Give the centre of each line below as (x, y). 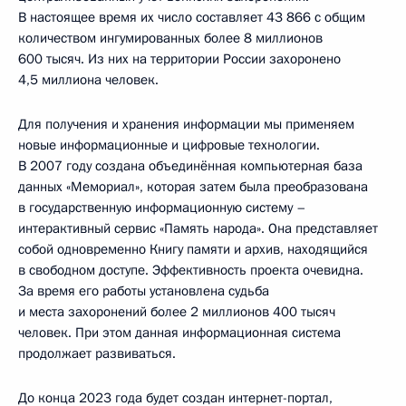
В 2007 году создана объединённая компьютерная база (190, 165)
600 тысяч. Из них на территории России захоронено (179, 58)
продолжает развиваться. (97, 353)
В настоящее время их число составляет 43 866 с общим (192, 17)
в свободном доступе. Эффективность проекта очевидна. (191, 270)
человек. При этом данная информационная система (179, 332)
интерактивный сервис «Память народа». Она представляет (198, 228)
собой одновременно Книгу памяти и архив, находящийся (193, 249)
